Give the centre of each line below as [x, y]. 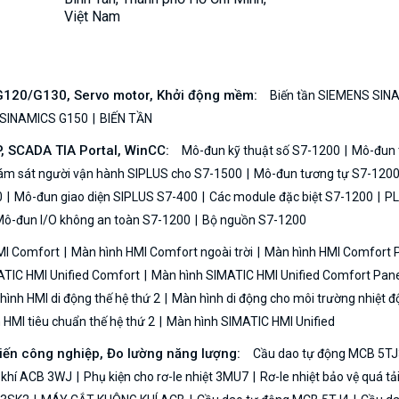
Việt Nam [92, 16]
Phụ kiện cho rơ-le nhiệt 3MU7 [166, 376]
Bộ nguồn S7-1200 [253, 220]
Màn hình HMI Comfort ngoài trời [162, 252]
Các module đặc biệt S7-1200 [291, 196]
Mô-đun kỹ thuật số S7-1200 [262, 150]
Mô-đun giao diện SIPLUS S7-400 [106, 196]
